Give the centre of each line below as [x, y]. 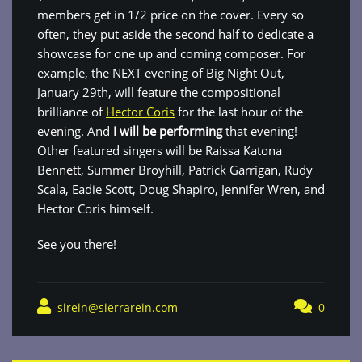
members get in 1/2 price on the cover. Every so [170, 15]
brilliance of [72, 112]
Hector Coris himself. [95, 208]
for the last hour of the [239, 112]
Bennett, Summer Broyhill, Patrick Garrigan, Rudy [175, 170]
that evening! [260, 131]
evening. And [75, 131]
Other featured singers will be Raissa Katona [160, 150]
